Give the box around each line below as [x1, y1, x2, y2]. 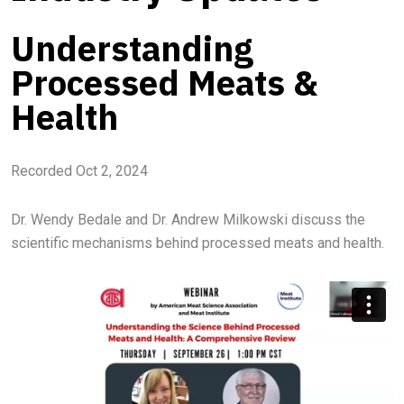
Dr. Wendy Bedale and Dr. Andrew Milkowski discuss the [11, 211, 365, 228]
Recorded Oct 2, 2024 [11, 162, 148, 179]
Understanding [11, 26, 253, 70]
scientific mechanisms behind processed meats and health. [11, 234, 384, 252]
